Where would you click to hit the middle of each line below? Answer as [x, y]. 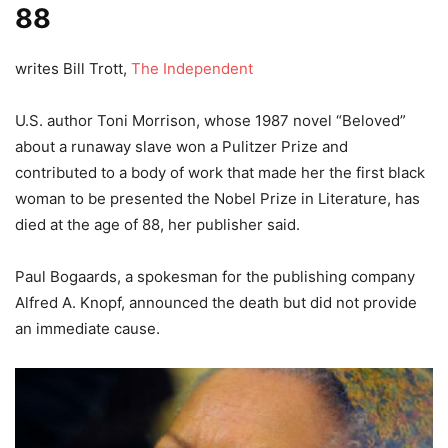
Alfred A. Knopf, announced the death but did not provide [216, 303]
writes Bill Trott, [73, 69]
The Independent [192, 69]
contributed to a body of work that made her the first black [220, 173]
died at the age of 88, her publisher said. [157, 225]
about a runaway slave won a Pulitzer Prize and [181, 147]
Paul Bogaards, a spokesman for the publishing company [215, 277]
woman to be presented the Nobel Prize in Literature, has [217, 199]
